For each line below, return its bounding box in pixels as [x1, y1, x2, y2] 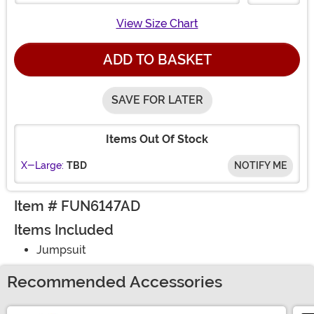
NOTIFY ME [234, 160, 287, 172]
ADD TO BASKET [102, 51, 212, 69]
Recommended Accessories [7, 273, 222, 292]
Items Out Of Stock [106, 132, 208, 146]
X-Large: [21, 160, 64, 172]
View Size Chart [116, 17, 198, 31]
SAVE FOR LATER [111, 93, 203, 107]
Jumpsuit [36, 243, 86, 257]
